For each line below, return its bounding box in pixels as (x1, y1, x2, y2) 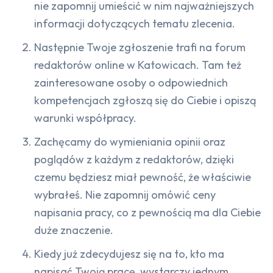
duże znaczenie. (34, 222, 113, 237)
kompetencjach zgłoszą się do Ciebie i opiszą (34, 93, 256, 107)
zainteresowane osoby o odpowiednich (34, 75, 228, 90)
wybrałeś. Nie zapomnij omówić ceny (34, 187, 216, 202)
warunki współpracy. (34, 110, 136, 125)
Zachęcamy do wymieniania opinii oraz (34, 134, 225, 149)
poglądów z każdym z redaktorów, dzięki (34, 152, 234, 166)
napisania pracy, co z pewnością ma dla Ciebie (34, 205, 261, 219)
